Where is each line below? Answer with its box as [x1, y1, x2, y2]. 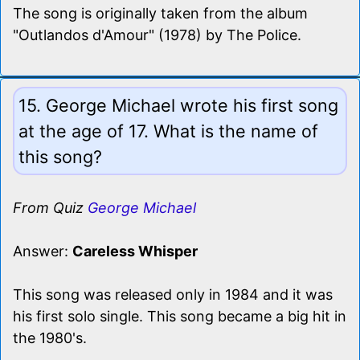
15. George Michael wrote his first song [18, 94, 338, 116]
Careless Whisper [72, 242, 198, 260]
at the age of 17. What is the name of [18, 120, 318, 141]
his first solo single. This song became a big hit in [13, 307, 346, 325]
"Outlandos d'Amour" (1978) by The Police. [13, 26, 301, 43]
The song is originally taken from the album [13, 4, 308, 22]
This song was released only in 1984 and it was [13, 285, 333, 303]
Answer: [13, 242, 72, 260]
